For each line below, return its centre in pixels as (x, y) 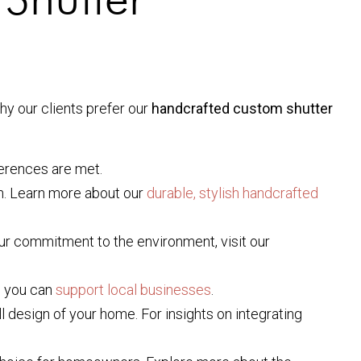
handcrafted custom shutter (242, 109)
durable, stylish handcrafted (232, 193)
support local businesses (133, 289)
